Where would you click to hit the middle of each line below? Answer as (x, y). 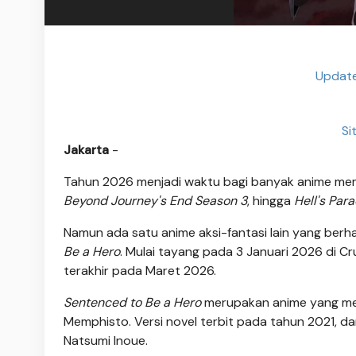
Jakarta (86, 150)
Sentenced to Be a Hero (132, 303)
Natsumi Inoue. (106, 341)
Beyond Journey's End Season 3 (155, 201)
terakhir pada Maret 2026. (140, 271)
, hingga (271, 201)
